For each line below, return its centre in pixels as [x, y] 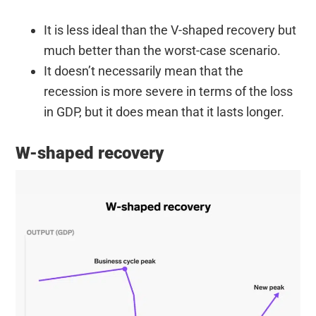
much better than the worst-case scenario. [163, 50]
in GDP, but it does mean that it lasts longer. [164, 111]
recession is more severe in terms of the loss [169, 91]
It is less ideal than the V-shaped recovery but [170, 30]
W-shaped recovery [90, 153]
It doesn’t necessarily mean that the [144, 71]
